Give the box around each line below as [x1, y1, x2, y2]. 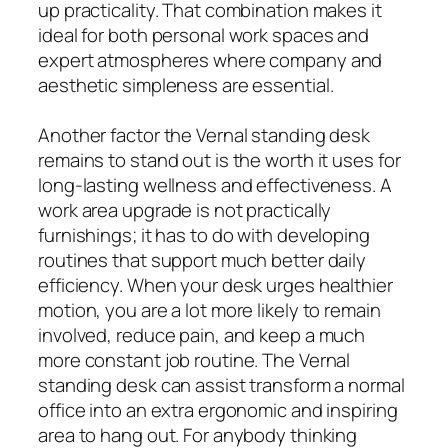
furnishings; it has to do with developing [38, 222, 370, 249]
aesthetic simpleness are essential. [38, 72, 334, 99]
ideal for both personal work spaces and [38, 22, 370, 49]
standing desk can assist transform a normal [38, 372, 405, 399]
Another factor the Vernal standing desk [38, 122, 371, 149]
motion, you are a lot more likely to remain [38, 297, 381, 324]
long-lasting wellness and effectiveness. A [38, 172, 392, 199]
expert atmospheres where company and [38, 47, 383, 74]
